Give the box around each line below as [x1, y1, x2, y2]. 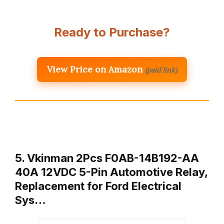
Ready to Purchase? [54, 24, 170, 39]
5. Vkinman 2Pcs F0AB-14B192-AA [15, 151, 199, 164]
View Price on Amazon [47, 63, 142, 75]
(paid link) [145, 65, 177, 74]
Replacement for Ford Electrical [15, 179, 181, 192]
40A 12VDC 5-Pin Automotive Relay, [15, 165, 207, 178]
